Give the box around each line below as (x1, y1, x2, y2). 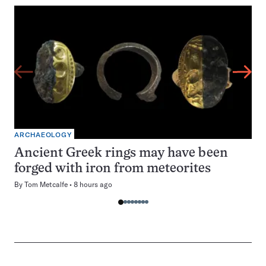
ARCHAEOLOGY (14, 131, 72, 139)
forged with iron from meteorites (14, 163, 211, 175)
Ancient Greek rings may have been (14, 147, 228, 160)
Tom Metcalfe (24, 180, 68, 189)
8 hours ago (74, 180, 112, 189)
